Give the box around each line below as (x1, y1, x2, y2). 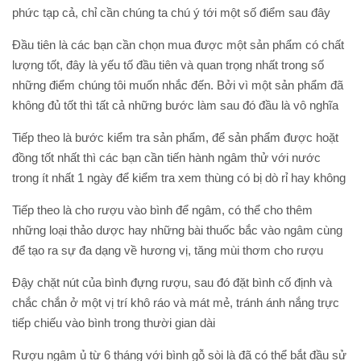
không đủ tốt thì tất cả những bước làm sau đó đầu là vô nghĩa (12, 98, 338, 112)
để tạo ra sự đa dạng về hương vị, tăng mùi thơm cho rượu (12, 243, 323, 257)
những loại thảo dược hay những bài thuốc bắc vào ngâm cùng (12, 223, 342, 237)
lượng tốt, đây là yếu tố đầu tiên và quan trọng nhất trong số (12, 58, 324, 72)
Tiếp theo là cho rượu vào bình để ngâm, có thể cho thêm (12, 203, 313, 217)
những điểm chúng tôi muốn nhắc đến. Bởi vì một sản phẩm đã (12, 78, 343, 92)
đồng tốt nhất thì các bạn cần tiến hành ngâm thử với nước (12, 151, 321, 164)
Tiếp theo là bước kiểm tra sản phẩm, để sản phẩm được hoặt (12, 131, 338, 144)
